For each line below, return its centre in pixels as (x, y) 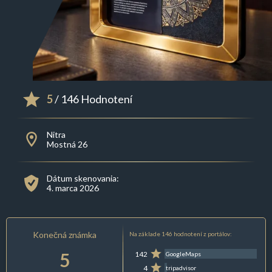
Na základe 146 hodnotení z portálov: (180, 234)
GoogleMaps (184, 254)
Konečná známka (65, 235)
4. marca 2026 (73, 188)
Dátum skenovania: (83, 178)
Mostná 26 (67, 144)
